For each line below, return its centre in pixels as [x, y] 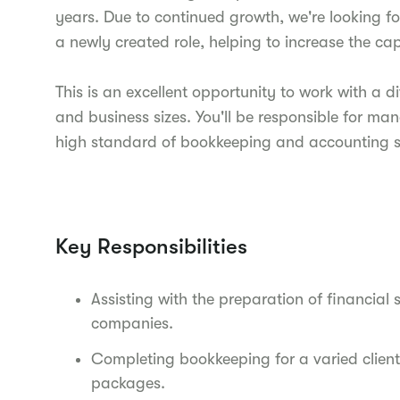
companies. [132, 323]
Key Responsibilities [151, 246]
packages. [128, 383]
